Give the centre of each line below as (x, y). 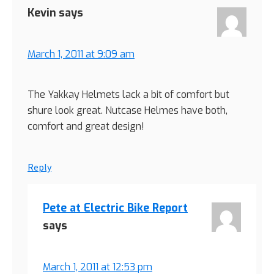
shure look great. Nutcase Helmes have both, (128, 111)
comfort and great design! (86, 127)
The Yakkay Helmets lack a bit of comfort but (128, 95)
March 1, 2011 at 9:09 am (81, 54)
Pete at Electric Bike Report (115, 208)
